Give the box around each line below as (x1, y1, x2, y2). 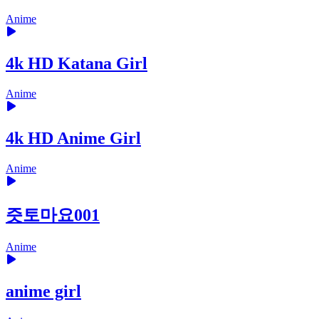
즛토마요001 (6, 205, 100, 224)
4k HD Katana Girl (6, 54, 147, 73)
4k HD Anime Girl (6, 128, 141, 147)
